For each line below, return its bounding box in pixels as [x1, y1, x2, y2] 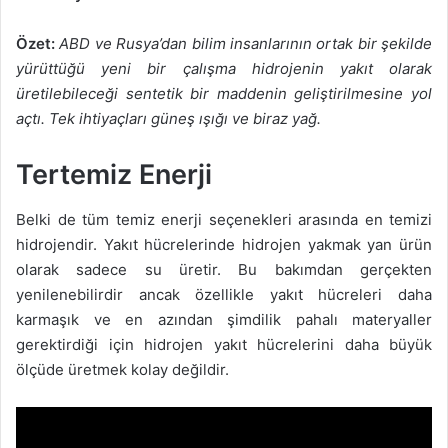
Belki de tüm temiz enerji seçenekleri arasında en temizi [16, 209, 432, 229]
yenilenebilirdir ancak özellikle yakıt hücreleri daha [16, 284, 432, 304]
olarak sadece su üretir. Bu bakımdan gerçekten [16, 259, 432, 279]
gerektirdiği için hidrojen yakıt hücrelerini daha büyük [16, 334, 432, 354]
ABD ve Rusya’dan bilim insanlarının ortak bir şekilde [59, 34, 432, 54]
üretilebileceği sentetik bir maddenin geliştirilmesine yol [16, 84, 432, 104]
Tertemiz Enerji [16, 158, 212, 192]
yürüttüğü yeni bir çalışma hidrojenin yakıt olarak [16, 59, 432, 79]
